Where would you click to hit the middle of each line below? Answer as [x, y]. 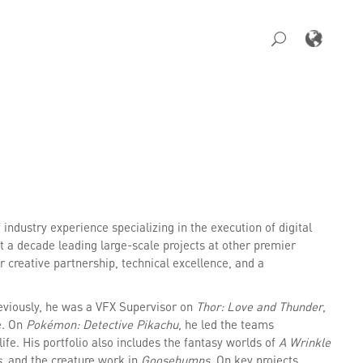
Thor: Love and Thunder [259, 306]
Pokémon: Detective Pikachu [102, 324]
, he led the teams [226, 324]
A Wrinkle [304, 342]
